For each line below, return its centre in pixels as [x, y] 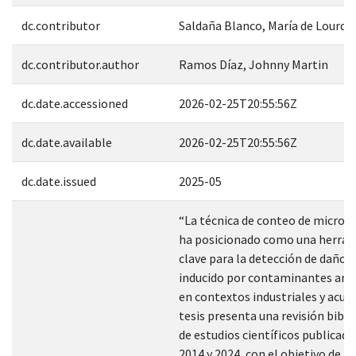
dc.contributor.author [80, 64]
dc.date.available [67, 142]
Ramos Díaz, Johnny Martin [253, 64]
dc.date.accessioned [75, 103]
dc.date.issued [59, 181]
